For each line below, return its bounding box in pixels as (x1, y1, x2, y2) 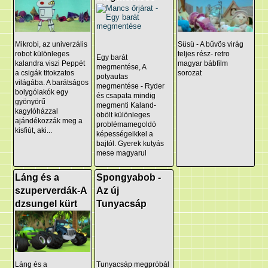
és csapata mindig (96, 91, 156, 100)
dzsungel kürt (15, 199, 78, 209)
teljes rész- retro (178, 49, 230, 58)
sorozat (178, 68, 202, 77)
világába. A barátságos (15, 78, 89, 87)
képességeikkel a (96, 129, 154, 138)
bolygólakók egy (15, 87, 69, 96)
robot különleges (15, 49, 70, 58)
